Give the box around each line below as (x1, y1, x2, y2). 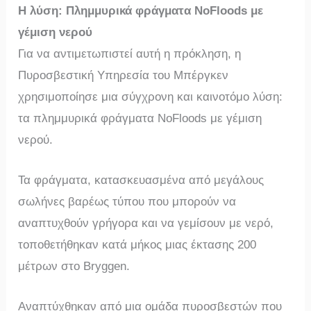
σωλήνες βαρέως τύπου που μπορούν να (18, 195, 237, 209)
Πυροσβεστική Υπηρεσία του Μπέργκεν (18, 69, 229, 82)
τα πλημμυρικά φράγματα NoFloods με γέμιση (18, 112, 262, 125)
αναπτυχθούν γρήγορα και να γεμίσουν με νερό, (18, 217, 274, 230)
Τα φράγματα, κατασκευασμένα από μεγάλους (18, 174, 264, 187)
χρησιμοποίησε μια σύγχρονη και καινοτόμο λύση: (18, 90, 283, 103)
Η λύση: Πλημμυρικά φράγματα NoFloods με (18, 4, 264, 17)
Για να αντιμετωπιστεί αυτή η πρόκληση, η (18, 47, 242, 60)
